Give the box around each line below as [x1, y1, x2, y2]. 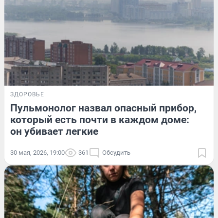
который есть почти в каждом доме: [10, 113, 189, 126]
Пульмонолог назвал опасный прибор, [10, 102, 197, 114]
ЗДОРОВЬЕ [10, 91, 44, 98]
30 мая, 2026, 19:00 [10, 148, 65, 156]
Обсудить [102, 148, 130, 156]
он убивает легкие [10, 125, 98, 137]
